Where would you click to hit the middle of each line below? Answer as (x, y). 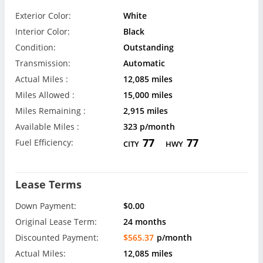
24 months (145, 221)
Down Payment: (46, 205)
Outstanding (149, 48)
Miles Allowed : (45, 95)
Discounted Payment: (57, 237)
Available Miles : (47, 127)
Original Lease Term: (56, 221)
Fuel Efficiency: (44, 143)
